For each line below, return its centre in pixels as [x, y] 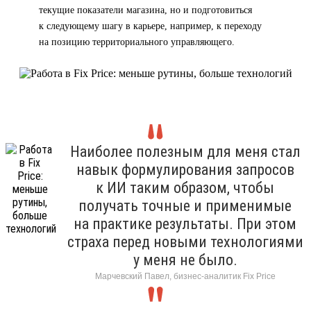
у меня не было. [185, 260]
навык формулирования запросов [185, 169]
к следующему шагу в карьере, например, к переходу [150, 26]
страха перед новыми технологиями [185, 242]
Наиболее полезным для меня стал [185, 151]
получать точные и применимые [185, 205]
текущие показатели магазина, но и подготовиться [145, 10]
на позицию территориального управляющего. [137, 42]
